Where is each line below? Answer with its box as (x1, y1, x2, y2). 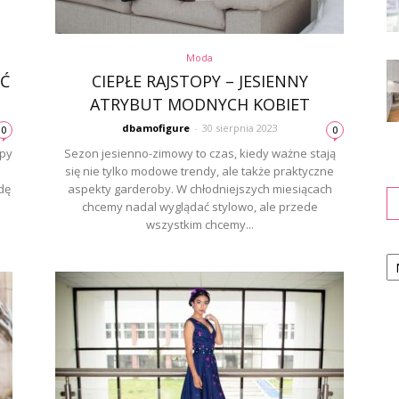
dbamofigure (121, 121, 190, 134)
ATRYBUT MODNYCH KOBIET (89, 94, 310, 115)
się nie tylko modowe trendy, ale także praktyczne (65, 163, 334, 179)
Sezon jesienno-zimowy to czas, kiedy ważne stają (63, 145, 336, 161)
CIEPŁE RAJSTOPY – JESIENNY (91, 70, 308, 92)
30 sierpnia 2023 (201, 121, 278, 134)
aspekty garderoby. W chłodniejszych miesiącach (67, 181, 332, 197)
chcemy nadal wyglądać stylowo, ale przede (81, 199, 318, 215)
